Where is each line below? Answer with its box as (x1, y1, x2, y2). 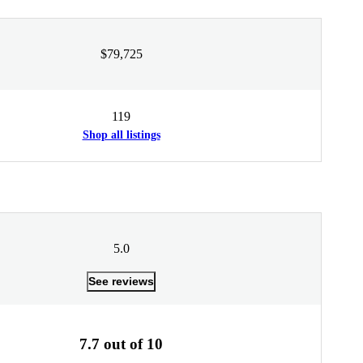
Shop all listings (82, 128, 160, 141)
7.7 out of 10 (79, 335, 163, 352)
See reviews (88, 274, 154, 288)
